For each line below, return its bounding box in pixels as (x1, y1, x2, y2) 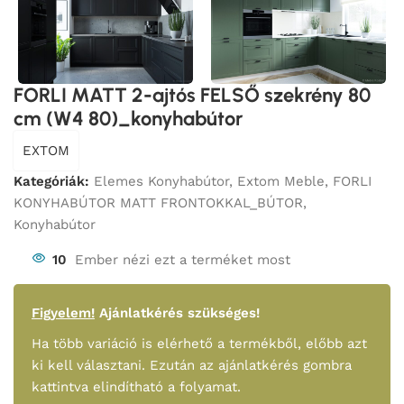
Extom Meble (237, 172, 325, 189)
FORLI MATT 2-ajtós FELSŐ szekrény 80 (14, 82, 371, 107)
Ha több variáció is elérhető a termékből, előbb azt (32, 335, 367, 352)
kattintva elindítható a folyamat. (32, 378, 241, 395)
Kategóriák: (14, 172, 89, 189)
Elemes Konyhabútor (94, 172, 229, 189)
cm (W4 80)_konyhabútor (14, 106, 243, 131)
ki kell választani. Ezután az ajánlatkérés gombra (32, 356, 352, 373)
